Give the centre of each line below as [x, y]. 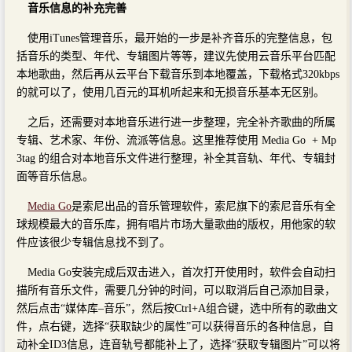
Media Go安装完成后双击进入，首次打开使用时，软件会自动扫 [181, 272]
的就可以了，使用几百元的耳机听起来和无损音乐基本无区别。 [170, 92]
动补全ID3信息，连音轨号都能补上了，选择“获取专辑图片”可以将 [178, 344]
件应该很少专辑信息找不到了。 [93, 242]
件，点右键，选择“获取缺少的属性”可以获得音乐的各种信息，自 [175, 326]
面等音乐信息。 [55, 176]
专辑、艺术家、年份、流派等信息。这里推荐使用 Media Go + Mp [176, 140]
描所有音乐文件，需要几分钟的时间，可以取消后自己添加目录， [176, 290]
